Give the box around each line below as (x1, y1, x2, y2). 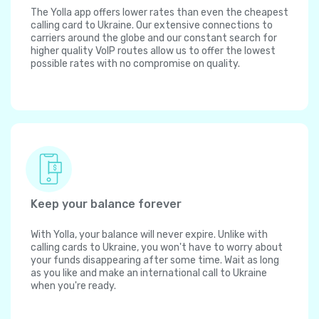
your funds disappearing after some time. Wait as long (31, 254, 279, 267)
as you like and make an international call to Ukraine (31, 267, 267, 280)
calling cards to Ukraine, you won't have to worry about (31, 241, 283, 254)
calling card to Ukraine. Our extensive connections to (31, 19, 273, 32)
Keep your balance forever (31, 197, 182, 211)
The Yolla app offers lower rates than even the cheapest (31, 6, 288, 19)
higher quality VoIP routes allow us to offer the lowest (31, 45, 276, 58)
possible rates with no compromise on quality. (31, 58, 240, 70)
